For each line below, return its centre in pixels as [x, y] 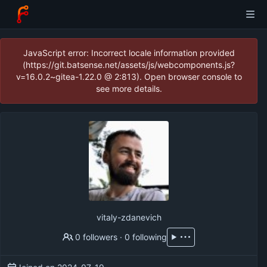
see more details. [129, 89]
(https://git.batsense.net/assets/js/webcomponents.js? [129, 65]
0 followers [97, 237]
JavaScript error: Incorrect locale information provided [129, 53]
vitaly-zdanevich [129, 217]
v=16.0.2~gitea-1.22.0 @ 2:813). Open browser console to [129, 77]
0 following [146, 237]
